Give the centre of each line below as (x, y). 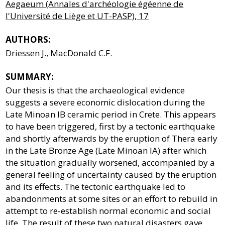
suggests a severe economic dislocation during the (105, 102)
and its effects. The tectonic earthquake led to (96, 186)
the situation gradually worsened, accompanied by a (110, 162)
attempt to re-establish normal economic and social (108, 210)
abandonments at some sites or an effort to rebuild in (112, 198)
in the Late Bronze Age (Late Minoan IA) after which (106, 150)
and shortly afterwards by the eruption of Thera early (112, 138)
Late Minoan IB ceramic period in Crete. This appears (111, 114)
